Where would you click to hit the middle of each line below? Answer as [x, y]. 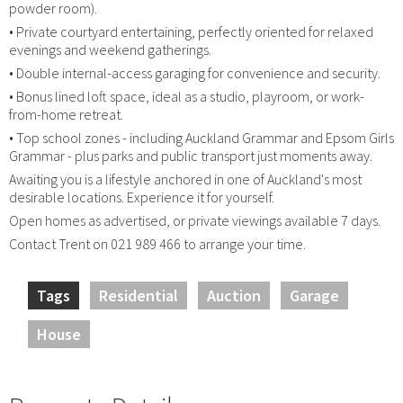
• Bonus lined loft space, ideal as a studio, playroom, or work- [187, 96]
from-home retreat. [66, 114]
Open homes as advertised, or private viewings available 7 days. [195, 220]
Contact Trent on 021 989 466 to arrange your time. [157, 243]
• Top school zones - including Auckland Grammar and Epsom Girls [201, 137]
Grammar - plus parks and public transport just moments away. [191, 155]
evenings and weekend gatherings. [110, 49]
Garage [314, 295]
